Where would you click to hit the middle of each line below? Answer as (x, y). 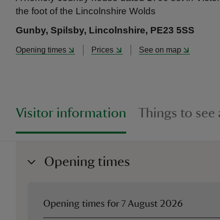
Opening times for (82, 204)
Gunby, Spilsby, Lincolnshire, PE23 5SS (105, 30)
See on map (160, 50)
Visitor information (71, 113)
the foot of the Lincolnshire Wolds (86, 11)
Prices (103, 50)
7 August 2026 (152, 204)
